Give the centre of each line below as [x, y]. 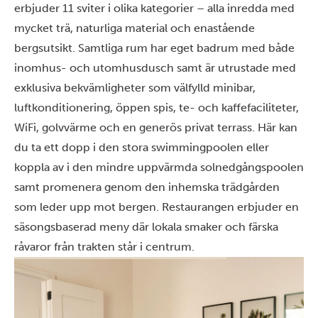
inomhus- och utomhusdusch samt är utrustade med [155, 68]
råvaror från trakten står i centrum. [104, 247]
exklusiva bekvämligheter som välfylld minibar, [135, 88]
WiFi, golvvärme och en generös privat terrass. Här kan [156, 127]
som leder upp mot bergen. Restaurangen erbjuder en [157, 207]
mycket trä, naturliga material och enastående [135, 28]
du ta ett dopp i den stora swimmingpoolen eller [142, 147]
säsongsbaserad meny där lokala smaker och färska [146, 227]
